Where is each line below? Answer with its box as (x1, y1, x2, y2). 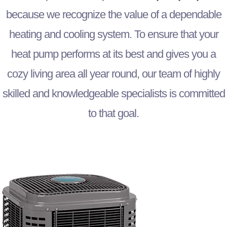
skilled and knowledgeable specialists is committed (2, 87, 225, 100)
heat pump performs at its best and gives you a (11, 47, 216, 60)
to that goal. (88, 106, 139, 120)
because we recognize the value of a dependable (6, 8, 221, 21)
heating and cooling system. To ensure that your (9, 27, 218, 41)
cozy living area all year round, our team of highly (7, 67, 220, 80)
